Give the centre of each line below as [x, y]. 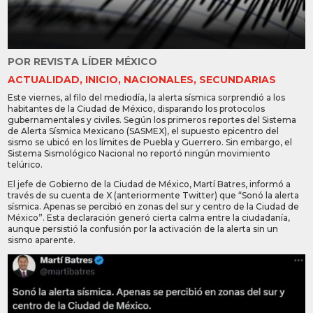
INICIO [102, 79]
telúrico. [26, 164]
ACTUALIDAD [44, 79]
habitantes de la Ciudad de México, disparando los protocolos [137, 108]
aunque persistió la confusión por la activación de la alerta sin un [143, 228]
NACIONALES [159, 79]
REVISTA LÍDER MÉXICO [96, 61]
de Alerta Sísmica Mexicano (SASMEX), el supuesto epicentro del [144, 131]
